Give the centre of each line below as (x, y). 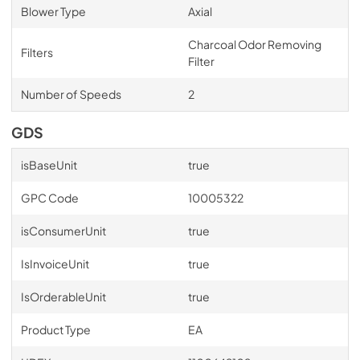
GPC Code (49, 197)
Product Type (55, 329)
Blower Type (53, 11)
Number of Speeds (71, 94)
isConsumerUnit (63, 230)
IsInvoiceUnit (55, 263)
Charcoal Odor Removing (254, 44)
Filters (37, 52)
